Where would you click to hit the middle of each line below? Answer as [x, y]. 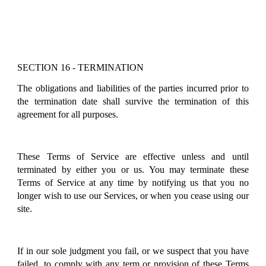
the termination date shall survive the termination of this [133, 102]
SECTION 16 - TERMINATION [81, 68]
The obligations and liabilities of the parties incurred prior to [133, 88]
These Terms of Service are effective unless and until [133, 157]
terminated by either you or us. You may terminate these [133, 170]
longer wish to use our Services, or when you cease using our [133, 196]
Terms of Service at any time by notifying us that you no [133, 183]
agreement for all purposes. [68, 115]
